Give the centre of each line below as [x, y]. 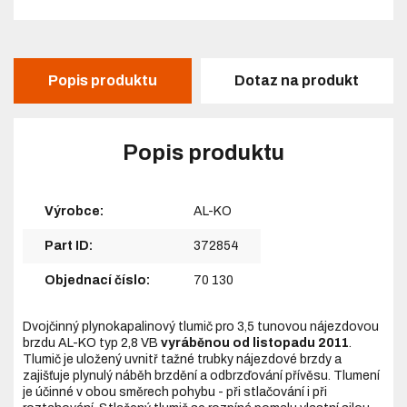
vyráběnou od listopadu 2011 [255, 342]
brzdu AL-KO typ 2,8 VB [92, 342]
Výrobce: [74, 211]
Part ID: [69, 245]
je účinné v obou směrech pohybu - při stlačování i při [175, 392]
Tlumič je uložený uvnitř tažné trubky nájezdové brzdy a [183, 359]
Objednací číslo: [98, 280]
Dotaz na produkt [297, 81]
